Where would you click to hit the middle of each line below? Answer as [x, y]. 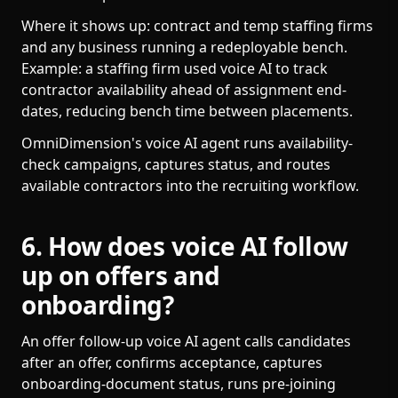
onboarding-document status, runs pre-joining [179, 384]
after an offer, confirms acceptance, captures [172, 362]
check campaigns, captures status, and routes [176, 164]
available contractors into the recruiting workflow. [190, 186]
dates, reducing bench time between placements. [187, 111]
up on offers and [121, 275]
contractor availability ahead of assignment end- [184, 90]
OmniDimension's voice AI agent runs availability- [187, 143]
